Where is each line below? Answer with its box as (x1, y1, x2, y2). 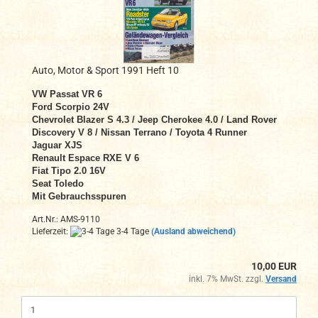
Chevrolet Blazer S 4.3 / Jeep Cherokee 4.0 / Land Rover (32, 114, 277, 125)
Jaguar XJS (32, 139, 82, 150)
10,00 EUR (251, 261, 297, 273)
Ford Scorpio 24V (32, 101, 109, 112)
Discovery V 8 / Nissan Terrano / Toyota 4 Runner (32, 126, 247, 138)
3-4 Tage (114, 226, 149, 236)
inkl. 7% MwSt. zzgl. (189, 274, 265, 285)
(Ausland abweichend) (151, 226, 236, 236)
